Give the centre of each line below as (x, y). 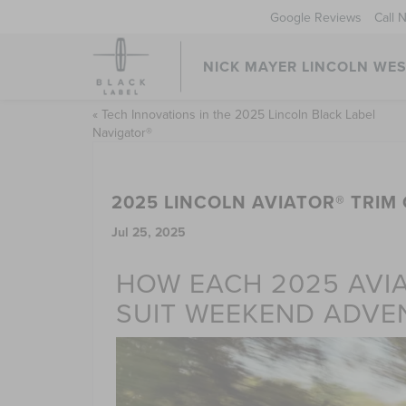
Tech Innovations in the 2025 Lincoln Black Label (238, 114)
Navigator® (122, 132)
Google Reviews (316, 17)
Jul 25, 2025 (149, 232)
